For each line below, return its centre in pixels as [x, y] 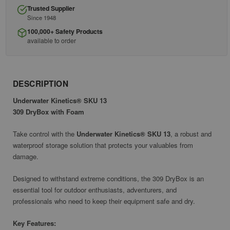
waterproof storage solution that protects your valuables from [103, 145]
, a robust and [191, 134]
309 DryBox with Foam [49, 112]
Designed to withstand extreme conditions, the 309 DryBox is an [108, 179]
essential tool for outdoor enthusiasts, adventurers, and [95, 190]
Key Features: [34, 223]
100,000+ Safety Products [65, 31]
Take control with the [45, 134]
